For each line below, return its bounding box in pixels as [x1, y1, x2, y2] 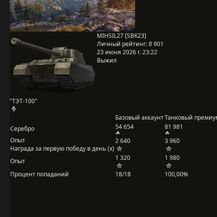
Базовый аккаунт [115, 113, 164, 122]
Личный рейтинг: [97, 40, 149, 48]
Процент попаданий [10, 170, 69, 178]
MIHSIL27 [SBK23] [97, 31, 146, 40]
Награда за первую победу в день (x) [10, 144, 114, 153]
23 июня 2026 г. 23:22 [97, 48, 157, 56]
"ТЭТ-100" [10, 97, 37, 105]
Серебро [10, 124, 34, 133]
